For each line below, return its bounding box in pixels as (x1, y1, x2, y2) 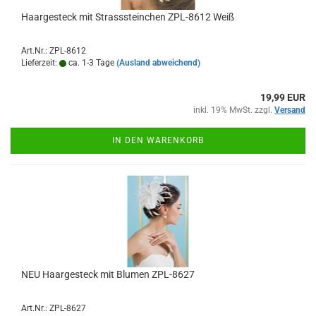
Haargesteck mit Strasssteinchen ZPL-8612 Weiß (21, 11, 234, 23)
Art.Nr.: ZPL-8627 (21, 303, 86, 313)
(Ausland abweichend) (116, 58, 200, 68)
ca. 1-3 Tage (66, 58, 114, 68)
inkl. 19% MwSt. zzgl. (193, 105, 274, 115)
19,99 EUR (260, 92, 305, 103)
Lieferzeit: (21, 58, 59, 68)
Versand (274, 105, 305, 115)
